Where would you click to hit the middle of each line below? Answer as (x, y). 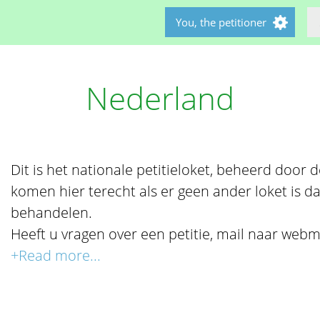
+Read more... (56, 255)
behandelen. (52, 212)
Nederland (160, 98)
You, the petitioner (221, 22)
